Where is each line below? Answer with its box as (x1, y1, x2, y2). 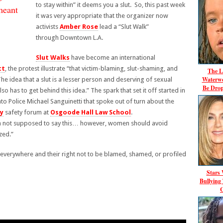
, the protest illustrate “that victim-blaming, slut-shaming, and (5, 65, 178, 72)
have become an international (70, 54, 155, 61)
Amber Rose (60, 23, 98, 30)
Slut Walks (36, 54, 70, 61)
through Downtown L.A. (36, 34, 103, 41)
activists (36, 23, 60, 30)
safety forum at (3, 109, 50, 116)
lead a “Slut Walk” (98, 23, 149, 30)
